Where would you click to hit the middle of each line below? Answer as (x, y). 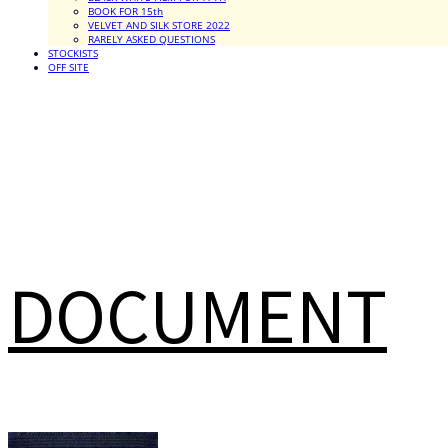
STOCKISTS (73, 53)
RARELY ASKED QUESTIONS (151, 39)
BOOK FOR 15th (125, 11)
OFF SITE (68, 67)
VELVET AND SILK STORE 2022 (159, 25)
